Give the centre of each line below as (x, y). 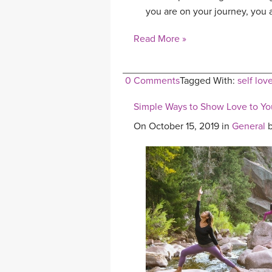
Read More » (160, 39)
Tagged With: (209, 81)
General (249, 127)
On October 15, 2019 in (183, 127)
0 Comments (152, 81)
